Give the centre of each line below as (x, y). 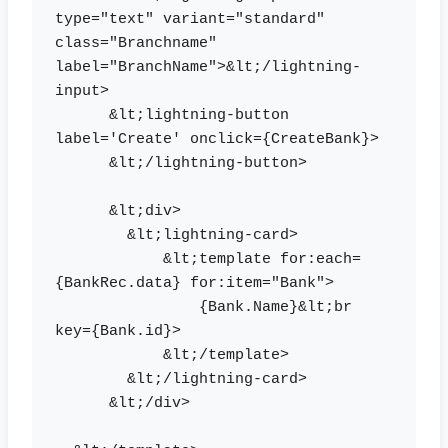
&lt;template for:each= (108, 260)
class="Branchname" (140, 44)
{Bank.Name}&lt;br (126, 308)
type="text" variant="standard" (189, 20)
